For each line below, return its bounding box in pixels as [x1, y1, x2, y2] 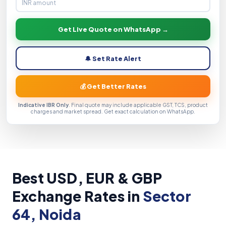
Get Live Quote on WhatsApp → [58, 25, 168, 34]
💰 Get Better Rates [80, 82, 146, 91]
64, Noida [12, 205, 81, 223]
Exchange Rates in [12, 187, 143, 205]
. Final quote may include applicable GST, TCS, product [69, 102, 208, 108]
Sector [142, 187, 191, 205]
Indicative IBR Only [18, 102, 69, 108]
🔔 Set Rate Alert [85, 54, 141, 63]
